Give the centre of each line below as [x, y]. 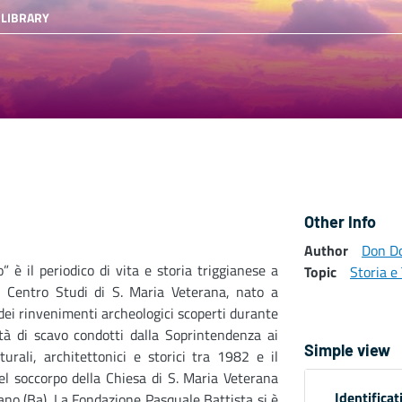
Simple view [347, 350]
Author [326, 251]
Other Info [340, 222]
